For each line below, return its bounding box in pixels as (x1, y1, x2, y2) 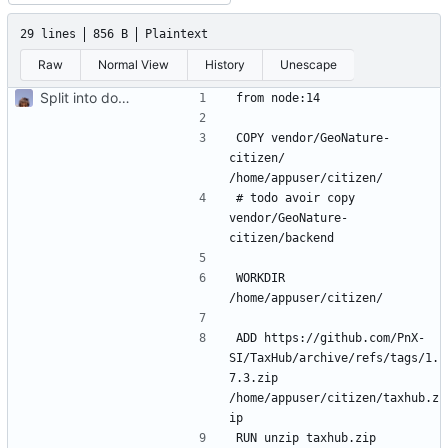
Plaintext (145, 26, 208, 41)
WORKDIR (236, 270, 285, 285)
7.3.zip (229, 370, 278, 385)
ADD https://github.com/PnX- (236, 330, 425, 345)
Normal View (98, 56, 170, 72)
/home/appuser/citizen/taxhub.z (229, 390, 439, 405)
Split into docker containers (118, 88, 130, 106)
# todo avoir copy (236, 190, 355, 205)
